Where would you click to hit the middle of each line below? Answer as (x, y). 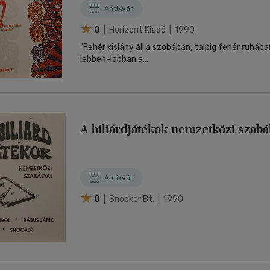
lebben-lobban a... (114, 59)
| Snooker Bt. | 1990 (143, 199)
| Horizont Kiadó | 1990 (148, 30)
